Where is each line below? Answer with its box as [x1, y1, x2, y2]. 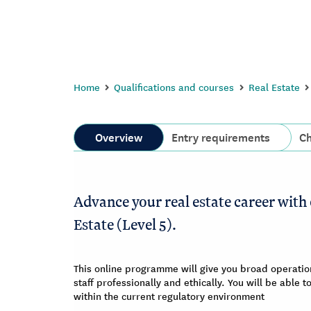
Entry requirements [171, 127, 270, 145]
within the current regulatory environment [74, 289, 264, 303]
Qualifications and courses [114, 80, 235, 94]
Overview [95, 127, 142, 145]
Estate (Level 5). [74, 214, 176, 235]
